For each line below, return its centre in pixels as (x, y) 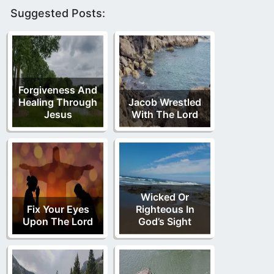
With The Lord (165, 115)
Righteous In (165, 209)
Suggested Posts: (58, 13)
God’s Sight (165, 222)
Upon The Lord (58, 222)
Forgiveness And (58, 90)
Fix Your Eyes (58, 209)
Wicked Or (165, 197)
